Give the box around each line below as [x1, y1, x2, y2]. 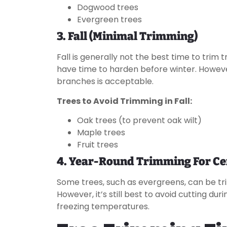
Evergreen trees [77, 14, 142, 26]
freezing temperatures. [57, 201, 149, 213]
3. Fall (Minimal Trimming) [57, 29, 198, 44]
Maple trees [77, 127, 125, 139]
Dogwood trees [77, 2, 138, 14]
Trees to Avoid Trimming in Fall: [57, 95, 192, 107]
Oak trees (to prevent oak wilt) [77, 115, 202, 127]
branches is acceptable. [57, 75, 154, 88]
